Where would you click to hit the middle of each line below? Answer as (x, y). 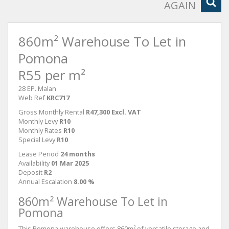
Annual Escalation (45, 181)
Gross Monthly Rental (51, 112)
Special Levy (37, 140)
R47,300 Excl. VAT (113, 112)
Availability (34, 163)
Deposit (30, 172)
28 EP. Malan (37, 88)
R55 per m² (52, 75)
